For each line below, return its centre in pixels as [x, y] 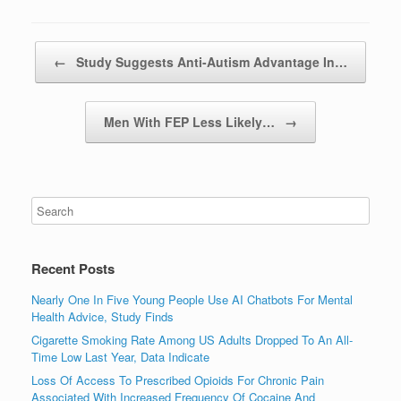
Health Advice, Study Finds [102, 316]
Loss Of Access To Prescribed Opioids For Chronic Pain [178, 380]
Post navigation [72, 49]
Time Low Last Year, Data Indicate [120, 356]
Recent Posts [73, 268]
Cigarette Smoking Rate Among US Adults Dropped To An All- [192, 339]
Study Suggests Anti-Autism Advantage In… [210, 61]
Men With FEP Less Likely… [191, 121]
